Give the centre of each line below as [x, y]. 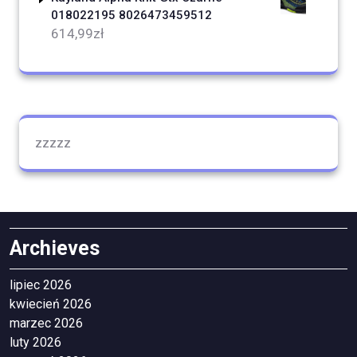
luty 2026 [35, 343]
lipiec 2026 [41, 285]
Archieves [55, 249]
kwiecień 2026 [51, 304]
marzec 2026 [46, 324]
